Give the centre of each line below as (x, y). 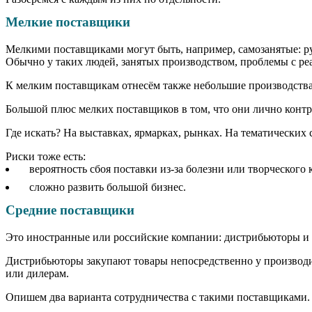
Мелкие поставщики (68, 22)
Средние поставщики (70, 210)
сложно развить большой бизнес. (107, 187)
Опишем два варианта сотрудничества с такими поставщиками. (158, 297)
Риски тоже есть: (46, 157)
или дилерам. (37, 273)
